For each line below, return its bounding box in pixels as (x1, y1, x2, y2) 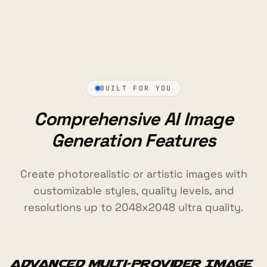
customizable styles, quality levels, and (33, 183, 234, 197)
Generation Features (51, 128, 216, 152)
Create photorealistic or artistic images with (20, 166, 247, 181)
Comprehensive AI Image (34, 107, 233, 131)
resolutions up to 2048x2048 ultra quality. (23, 200, 244, 214)
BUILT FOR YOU (100, 83, 172, 93)
